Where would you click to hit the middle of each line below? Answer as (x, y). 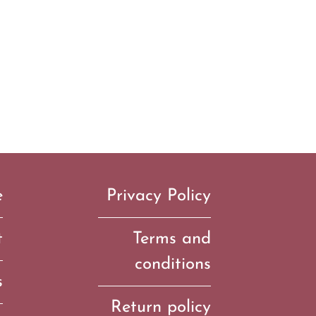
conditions (173, 265)
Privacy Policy (159, 196)
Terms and (172, 239)
